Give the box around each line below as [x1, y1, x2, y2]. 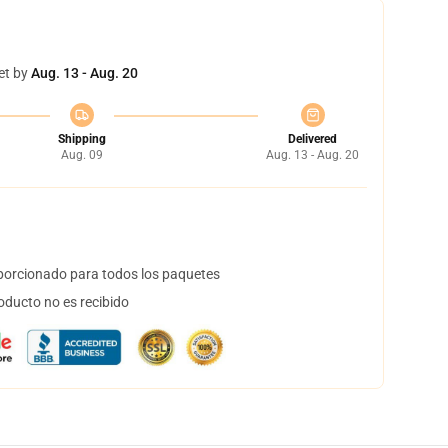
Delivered [288, 132, 337, 146]
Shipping [57, 132, 106, 146]
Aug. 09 [60, 148, 103, 162]
